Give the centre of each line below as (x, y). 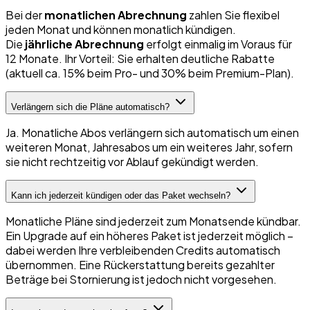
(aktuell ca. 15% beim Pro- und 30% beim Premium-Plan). (150, 73)
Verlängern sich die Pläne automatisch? (90, 107)
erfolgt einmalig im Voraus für (218, 44)
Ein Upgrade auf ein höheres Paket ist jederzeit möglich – (149, 235)
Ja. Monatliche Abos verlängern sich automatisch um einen (152, 132)
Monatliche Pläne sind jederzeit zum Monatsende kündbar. (153, 221)
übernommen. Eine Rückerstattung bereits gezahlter (140, 264)
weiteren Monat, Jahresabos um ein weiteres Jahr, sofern (149, 147)
